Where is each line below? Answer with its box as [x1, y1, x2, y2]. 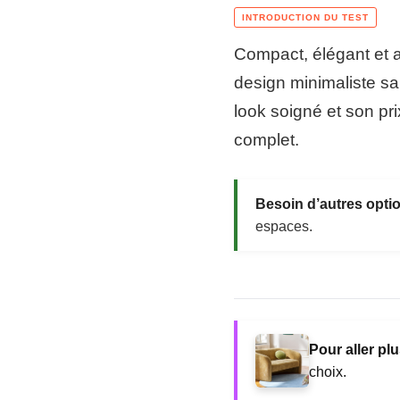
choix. [309, 363, 346, 379]
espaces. [255, 219, 312, 234]
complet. [234, 129, 299, 149]
